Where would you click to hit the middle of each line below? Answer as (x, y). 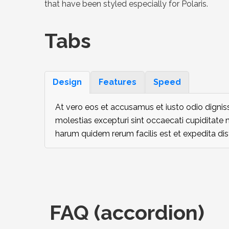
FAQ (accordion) (124, 212)
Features (118, 82)
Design (67, 82)
